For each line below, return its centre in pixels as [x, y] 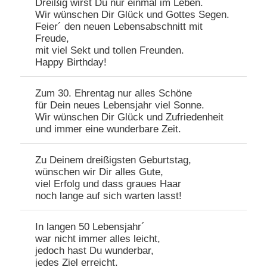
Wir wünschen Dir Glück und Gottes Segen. [133, 15]
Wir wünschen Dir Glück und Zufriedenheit [130, 117]
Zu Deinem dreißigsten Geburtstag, [114, 160]
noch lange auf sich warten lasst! [109, 196]
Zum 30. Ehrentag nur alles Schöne [114, 94]
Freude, [52, 39]
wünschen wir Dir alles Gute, [100, 172]
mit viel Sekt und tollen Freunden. [110, 51]
